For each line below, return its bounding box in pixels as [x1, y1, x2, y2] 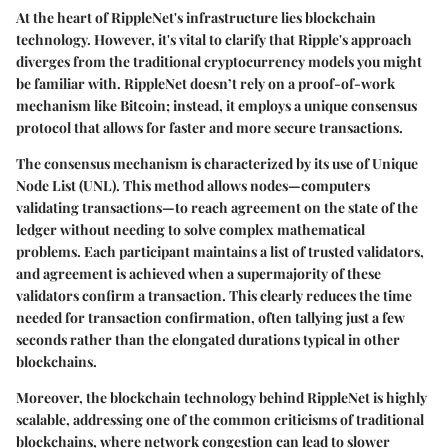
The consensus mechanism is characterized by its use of [16, 153, 372, 173]
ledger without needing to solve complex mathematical [16, 219, 365, 239]
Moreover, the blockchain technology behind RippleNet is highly [16, 387, 427, 407]
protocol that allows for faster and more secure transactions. [16, 117, 403, 137]
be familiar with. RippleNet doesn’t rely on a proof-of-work [16, 73, 395, 93]
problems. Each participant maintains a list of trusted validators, [16, 241, 424, 261]
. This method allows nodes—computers [116, 175, 370, 195]
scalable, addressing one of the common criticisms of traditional [16, 409, 424, 429]
